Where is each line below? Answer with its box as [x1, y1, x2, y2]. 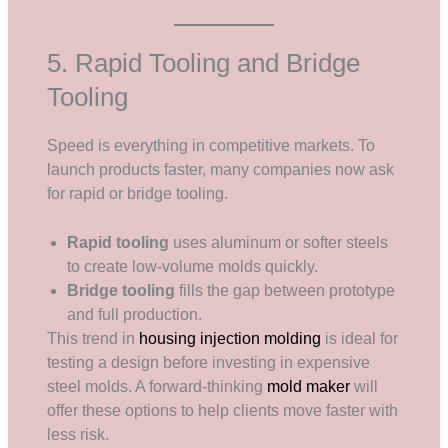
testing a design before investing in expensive [47, 353, 371, 371]
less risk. [47, 425, 110, 443]
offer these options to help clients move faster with [47, 401, 399, 419]
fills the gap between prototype [175, 281, 396, 299]
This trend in [47, 329, 140, 347]
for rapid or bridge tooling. [47, 184, 229, 202]
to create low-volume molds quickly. [67, 257, 319, 275]
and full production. [67, 305, 203, 323]
